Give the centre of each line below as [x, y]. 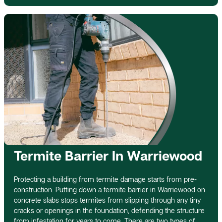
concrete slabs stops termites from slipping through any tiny [107, 200]
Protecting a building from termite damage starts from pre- [105, 179]
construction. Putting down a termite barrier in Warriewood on [110, 190]
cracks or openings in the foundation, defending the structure [109, 211]
